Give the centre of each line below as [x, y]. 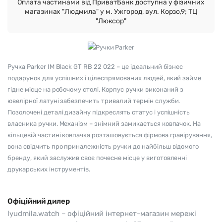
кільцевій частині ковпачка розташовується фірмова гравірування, [110, 135]
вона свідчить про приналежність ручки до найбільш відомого [103, 146]
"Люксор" [111, 21]
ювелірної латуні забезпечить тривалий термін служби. [94, 101]
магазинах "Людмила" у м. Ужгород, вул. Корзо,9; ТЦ [111, 12]
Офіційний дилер [39, 201]
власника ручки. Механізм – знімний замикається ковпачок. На [104, 123]
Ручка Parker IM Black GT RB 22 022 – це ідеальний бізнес [95, 66]
